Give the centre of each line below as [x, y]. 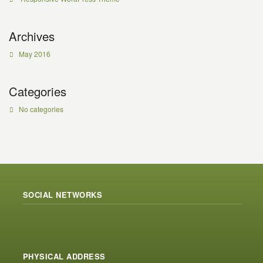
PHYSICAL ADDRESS [64, 256]
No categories [41, 109]
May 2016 [34, 54]
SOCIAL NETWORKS [63, 195]
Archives [32, 36]
